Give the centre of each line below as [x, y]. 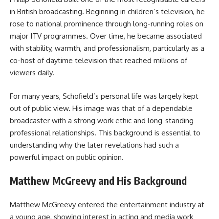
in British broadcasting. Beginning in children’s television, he [107, 12]
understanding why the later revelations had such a [94, 145]
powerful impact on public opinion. [67, 157]
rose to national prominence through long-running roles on [107, 24]
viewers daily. [32, 73]
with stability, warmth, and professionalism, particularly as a [107, 48]
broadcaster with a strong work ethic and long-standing [102, 120]
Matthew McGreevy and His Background [98, 181]
